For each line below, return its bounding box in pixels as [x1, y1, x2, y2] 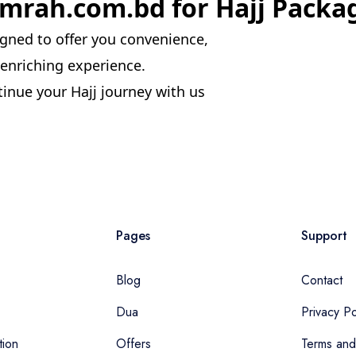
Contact [301, 271, 343, 290]
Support [301, 226, 348, 246]
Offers [115, 335, 151, 354]
